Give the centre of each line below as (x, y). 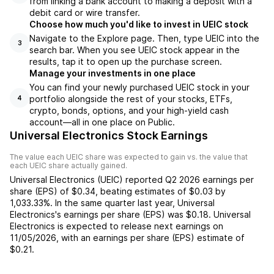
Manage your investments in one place (113, 73)
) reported (142, 180)
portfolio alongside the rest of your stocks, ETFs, (131, 99)
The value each (38, 157)
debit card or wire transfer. (85, 13)
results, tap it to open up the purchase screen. (126, 61)
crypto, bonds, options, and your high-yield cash (129, 110)
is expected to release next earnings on (139, 226)
